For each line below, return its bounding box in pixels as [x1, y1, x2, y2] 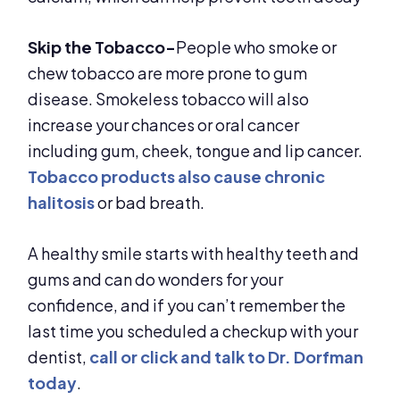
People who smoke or [176, 37, 337, 58]
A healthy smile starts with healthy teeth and [28, 243, 360, 264]
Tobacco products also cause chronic [28, 166, 326, 187]
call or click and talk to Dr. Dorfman [89, 346, 364, 368]
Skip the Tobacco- [28, 37, 177, 58]
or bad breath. [95, 192, 205, 213]
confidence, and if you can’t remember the [28, 295, 346, 316]
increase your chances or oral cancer [28, 114, 300, 136]
